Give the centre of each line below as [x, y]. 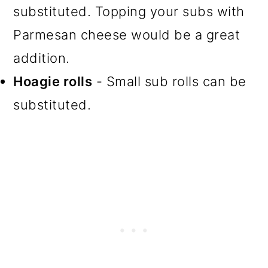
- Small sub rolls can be [169, 81]
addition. [42, 58]
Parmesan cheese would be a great [127, 34]
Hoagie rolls [53, 81]
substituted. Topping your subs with [129, 11]
